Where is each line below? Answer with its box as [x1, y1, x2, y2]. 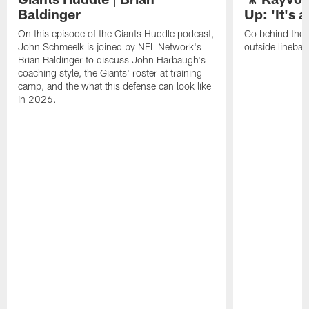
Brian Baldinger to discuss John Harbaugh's [18, 54, 206, 66]
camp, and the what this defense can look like [18, 80, 212, 92]
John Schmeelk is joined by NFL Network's [18, 41, 202, 53]
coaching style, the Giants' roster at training [18, 67, 203, 79]
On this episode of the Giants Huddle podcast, [18, 28, 215, 40]
